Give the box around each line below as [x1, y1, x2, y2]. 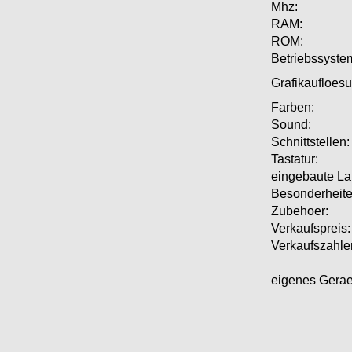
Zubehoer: [271, 204, 328, 218]
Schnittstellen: [271, 135, 350, 149]
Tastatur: [271, 152, 318, 167]
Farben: [271, 101, 314, 115]
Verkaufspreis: [271, 222, 350, 236]
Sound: [271, 118, 311, 132]
